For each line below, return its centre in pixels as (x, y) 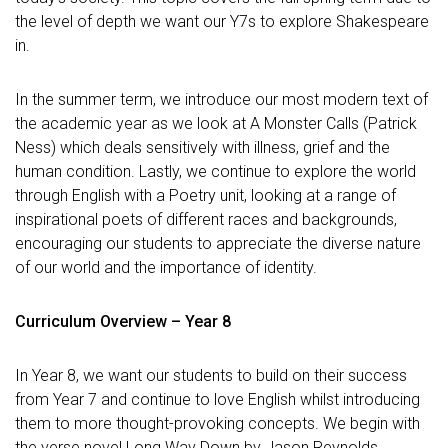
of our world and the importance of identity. (166, 267)
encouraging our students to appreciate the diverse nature (218, 243)
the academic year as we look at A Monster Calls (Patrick (216, 123)
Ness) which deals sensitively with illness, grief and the (202, 147)
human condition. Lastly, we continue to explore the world (215, 171)
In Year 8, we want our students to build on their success (211, 375)
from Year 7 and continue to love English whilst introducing (217, 399)
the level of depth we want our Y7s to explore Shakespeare (222, 21)
